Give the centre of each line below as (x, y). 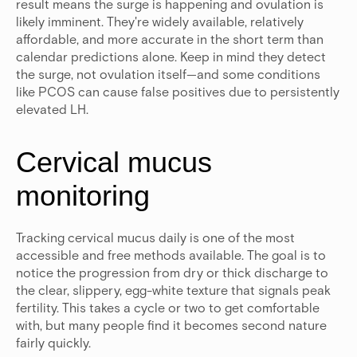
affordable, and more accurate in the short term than (170, 39)
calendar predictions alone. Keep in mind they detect (171, 57)
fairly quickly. (53, 343)
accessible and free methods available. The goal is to (171, 255)
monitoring (83, 196)
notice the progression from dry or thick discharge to (172, 273)
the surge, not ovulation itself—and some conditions (168, 74)
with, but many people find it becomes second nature (171, 325)
